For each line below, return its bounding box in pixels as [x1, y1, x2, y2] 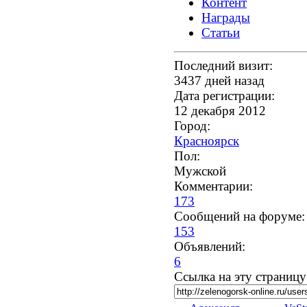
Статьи [201, 25, 240, 40]
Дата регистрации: [174, 88, 275, 103]
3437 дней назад [174, 73, 265, 88]
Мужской [174, 164, 226, 179]
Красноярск [174, 134, 239, 149]
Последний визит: [174, 58, 273, 73]
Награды [201, 10, 250, 25]
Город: [174, 119, 210, 134]
